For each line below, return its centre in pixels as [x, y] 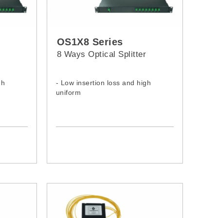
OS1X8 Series [90, 42]
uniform [68, 92]
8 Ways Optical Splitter [101, 54]
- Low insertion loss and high [103, 82]
